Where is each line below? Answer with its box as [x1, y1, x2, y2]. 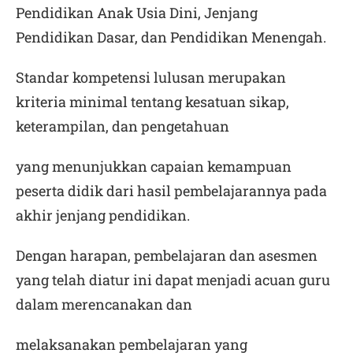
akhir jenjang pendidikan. [16, 206, 190, 225]
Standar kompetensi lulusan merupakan [16, 68, 286, 87]
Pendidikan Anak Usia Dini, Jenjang [16, 3, 258, 22]
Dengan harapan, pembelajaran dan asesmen [16, 246, 318, 265]
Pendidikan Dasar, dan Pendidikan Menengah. [16, 28, 326, 46]
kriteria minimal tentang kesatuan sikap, [16, 92, 289, 111]
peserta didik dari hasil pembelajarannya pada [16, 181, 327, 200]
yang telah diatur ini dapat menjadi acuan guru [16, 270, 330, 289]
